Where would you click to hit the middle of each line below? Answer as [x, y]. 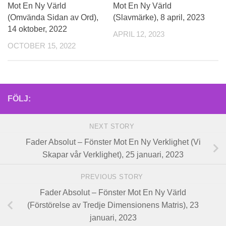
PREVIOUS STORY [113, 177]
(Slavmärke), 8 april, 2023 [159, 18]
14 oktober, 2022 [37, 29]
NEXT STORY [113, 127]
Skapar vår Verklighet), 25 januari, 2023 [113, 155]
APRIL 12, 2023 [139, 35]
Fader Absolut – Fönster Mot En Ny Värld [113, 193]
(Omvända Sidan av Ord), [53, 18]
